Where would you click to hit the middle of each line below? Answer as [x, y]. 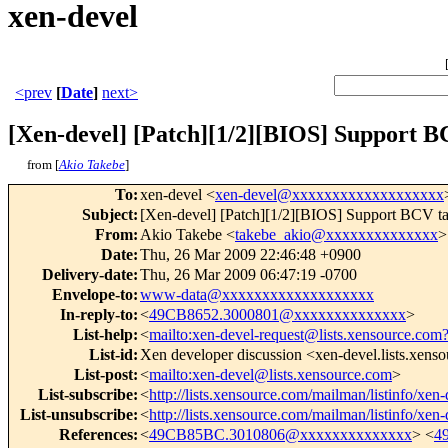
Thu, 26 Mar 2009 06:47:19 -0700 [248, 275]
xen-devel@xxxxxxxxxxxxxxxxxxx [329, 195]
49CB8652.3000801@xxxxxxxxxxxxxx [277, 315]
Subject [107, 215]
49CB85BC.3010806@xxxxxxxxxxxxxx [280, 435]
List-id [111, 355]
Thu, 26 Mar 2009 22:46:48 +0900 [250, 255]
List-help [103, 335]
